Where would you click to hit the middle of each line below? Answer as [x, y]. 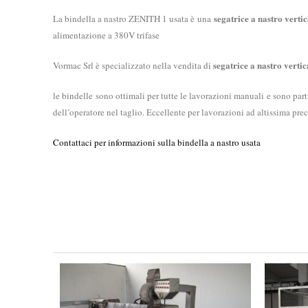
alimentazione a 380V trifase [106, 35]
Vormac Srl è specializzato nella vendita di [133, 65]
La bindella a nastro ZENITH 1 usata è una [133, 19]
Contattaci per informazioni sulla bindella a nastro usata [157, 142]
